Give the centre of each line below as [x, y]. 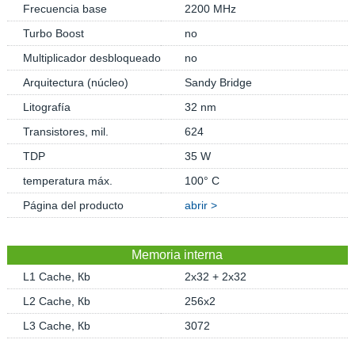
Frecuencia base [65, 9]
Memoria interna [177, 255]
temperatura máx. [67, 181]
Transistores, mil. [65, 132]
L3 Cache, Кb [56, 326]
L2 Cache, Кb [56, 301]
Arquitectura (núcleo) [75, 82]
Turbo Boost [53, 33]
